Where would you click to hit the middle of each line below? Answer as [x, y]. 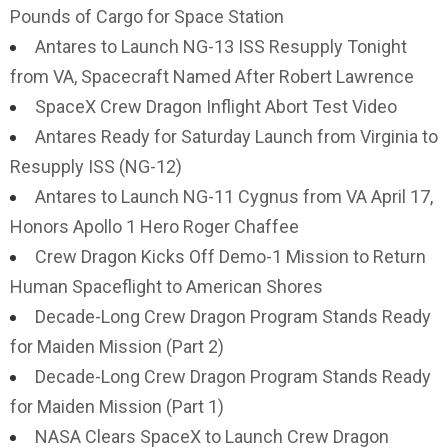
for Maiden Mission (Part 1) [117, 406]
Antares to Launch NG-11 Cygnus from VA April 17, [234, 196]
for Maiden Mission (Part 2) [117, 346]
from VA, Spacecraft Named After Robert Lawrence [212, 76]
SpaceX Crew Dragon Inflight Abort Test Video [216, 106]
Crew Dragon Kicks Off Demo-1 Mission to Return [230, 256]
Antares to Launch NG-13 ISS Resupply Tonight [221, 46]
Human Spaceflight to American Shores [166, 286]
